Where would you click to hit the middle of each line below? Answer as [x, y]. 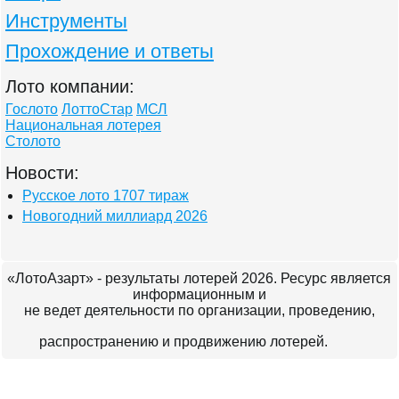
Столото [33, 141]
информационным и [199, 294]
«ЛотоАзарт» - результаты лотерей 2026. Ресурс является [199, 278]
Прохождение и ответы [110, 51]
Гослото [32, 109]
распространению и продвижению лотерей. [186, 342]
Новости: [42, 173]
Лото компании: [70, 86]
